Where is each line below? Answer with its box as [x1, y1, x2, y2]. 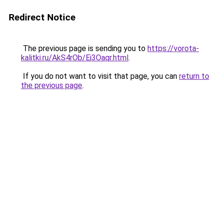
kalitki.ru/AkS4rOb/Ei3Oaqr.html [21, 53, 128, 62]
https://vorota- [147, 44, 199, 53]
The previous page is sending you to [21, 44, 147, 53]
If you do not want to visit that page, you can [21, 72, 179, 81]
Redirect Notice [9, 12, 75, 23]
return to [179, 72, 209, 81]
